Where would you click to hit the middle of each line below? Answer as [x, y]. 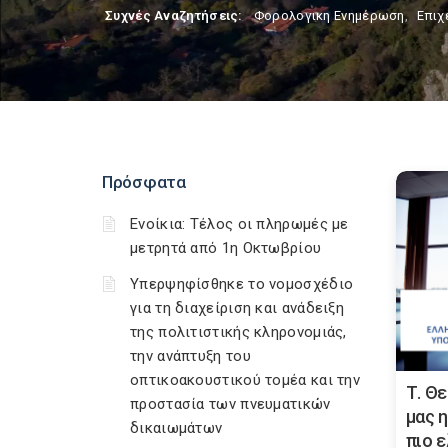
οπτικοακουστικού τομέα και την [245, 380]
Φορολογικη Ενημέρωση [329, 15]
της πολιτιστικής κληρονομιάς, [238, 332]
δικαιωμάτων [176, 428]
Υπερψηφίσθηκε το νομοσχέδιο [242, 284]
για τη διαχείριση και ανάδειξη [237, 308]
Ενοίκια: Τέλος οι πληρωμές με [239, 224]
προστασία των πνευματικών [230, 404]
